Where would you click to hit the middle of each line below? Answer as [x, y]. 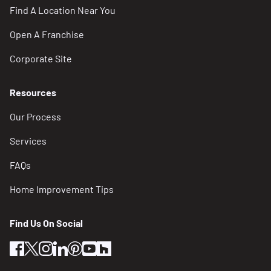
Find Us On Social [46, 223]
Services [28, 141]
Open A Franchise [47, 34]
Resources [33, 92]
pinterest [102, 247]
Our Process [35, 116]
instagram [74, 247]
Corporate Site [41, 58]
